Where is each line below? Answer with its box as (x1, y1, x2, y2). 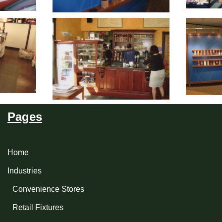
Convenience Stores (12, 185, 84, 193)
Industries (7, 166, 42, 175)
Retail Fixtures (12, 203, 63, 212)
